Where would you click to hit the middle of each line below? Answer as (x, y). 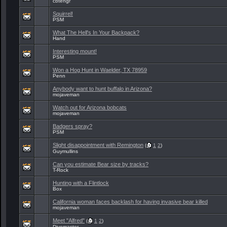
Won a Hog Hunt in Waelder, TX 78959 (100, 70)
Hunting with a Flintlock (81, 183)
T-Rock (61, 170)
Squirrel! (63, 14)
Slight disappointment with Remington (98, 145)
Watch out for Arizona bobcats (90, 107)
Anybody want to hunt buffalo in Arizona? (102, 89)
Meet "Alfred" (69, 220)
